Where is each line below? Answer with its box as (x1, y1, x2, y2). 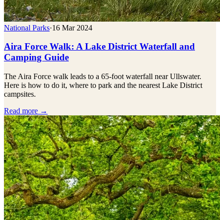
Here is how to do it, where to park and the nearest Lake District (4, 81, 202, 90)
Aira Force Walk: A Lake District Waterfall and (4, 41, 195, 52)
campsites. (4, 90, 36, 99)
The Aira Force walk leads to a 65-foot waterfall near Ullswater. (4, 72, 201, 81)
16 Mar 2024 (52, 23, 92, 32)
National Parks (4, 23, 50, 32)
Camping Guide (4, 52, 69, 63)
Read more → (4, 107, 48, 115)
